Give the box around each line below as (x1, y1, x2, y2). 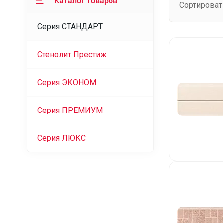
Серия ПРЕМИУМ (37, 106, 103, 115)
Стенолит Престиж (37, 50, 107, 59)
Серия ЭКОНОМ (37, 78, 96, 87)
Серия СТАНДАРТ (37, 22, 103, 31)
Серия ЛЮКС (37, 133, 86, 143)
